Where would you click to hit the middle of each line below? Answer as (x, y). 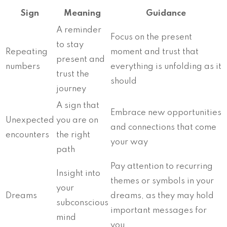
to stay (70, 45)
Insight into (78, 173)
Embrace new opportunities (166, 112)
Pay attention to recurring (162, 166)
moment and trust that (155, 52)
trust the (73, 74)
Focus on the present (151, 37)
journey (71, 89)
